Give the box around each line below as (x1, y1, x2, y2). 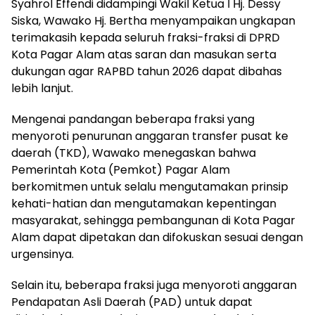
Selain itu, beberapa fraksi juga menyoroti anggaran (11, 276, 297, 293)
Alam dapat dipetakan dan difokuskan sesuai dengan (11, 229, 303, 245)
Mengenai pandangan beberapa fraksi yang (11, 110, 255, 127)
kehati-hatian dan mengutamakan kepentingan (11, 195, 276, 212)
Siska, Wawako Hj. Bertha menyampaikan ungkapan (11, 12, 295, 29)
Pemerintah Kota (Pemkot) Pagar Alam (11, 161, 230, 178)
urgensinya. (11, 245, 74, 262)
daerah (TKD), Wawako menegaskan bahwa (11, 144, 256, 161)
